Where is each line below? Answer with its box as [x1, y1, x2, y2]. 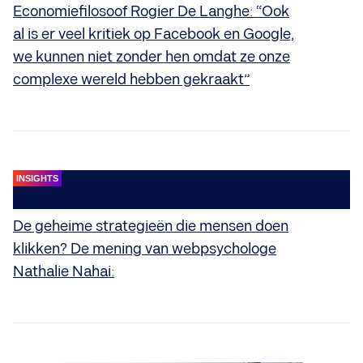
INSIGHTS [16, 173, 58, 183]
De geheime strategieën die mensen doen [13, 217, 288, 235]
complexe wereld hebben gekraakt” [13, 70, 250, 88]
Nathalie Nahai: [13, 263, 114, 280]
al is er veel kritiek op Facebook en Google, [13, 25, 294, 43]
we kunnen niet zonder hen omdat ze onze [13, 48, 290, 66]
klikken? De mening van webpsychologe [13, 240, 276, 258]
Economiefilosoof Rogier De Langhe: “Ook [13, 2, 289, 20]
